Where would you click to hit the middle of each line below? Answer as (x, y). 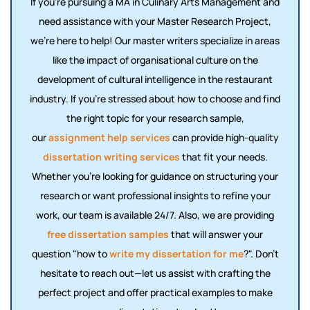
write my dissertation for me (176, 254)
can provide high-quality (224, 137)
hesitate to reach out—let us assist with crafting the (155, 273)
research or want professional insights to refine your (155, 195)
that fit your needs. (224, 157)
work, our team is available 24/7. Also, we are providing (155, 215)
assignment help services (109, 137)
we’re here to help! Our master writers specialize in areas (155, 40)
